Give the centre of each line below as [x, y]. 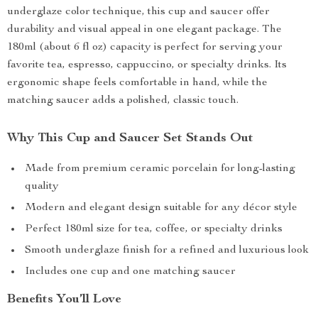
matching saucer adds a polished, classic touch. [123, 101]
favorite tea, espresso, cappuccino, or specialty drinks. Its [147, 65]
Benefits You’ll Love [64, 300]
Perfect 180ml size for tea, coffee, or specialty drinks [154, 229]
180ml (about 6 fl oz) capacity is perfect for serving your [145, 48]
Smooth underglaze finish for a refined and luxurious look [167, 251]
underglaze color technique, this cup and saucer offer [138, 12]
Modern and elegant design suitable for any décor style [161, 208]
